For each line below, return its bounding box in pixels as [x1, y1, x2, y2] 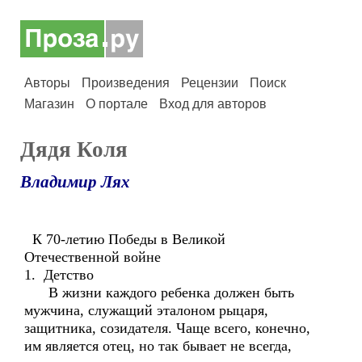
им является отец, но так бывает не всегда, [24, 338, 292, 354]
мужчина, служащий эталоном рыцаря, [24, 302, 268, 318]
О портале [86, 97, 148, 111]
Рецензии [181, 76, 238, 90]
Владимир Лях [20, 172, 130, 192]
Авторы [24, 76, 70, 90]
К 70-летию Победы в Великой [24, 231, 225, 247]
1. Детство [24, 267, 94, 283]
